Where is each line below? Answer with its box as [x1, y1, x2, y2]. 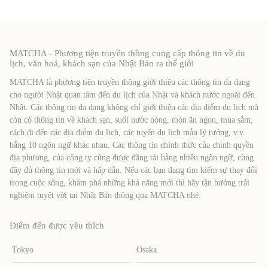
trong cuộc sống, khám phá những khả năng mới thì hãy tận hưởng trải [10, 178, 249, 187]
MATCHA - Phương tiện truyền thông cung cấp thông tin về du [10, 48, 245, 58]
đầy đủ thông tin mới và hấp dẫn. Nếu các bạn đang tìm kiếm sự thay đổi [10, 165, 257, 175]
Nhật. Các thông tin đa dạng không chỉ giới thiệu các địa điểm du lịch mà [10, 102, 258, 112]
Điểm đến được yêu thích [10, 220, 104, 230]
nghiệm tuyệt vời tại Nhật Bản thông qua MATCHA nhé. [10, 190, 201, 200]
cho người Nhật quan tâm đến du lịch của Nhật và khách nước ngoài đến [10, 90, 255, 99]
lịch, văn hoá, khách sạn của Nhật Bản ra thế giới [10, 58, 194, 68]
